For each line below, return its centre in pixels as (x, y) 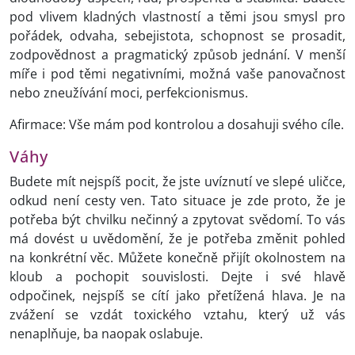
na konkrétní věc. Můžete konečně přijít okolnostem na (177, 258)
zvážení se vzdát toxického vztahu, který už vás (177, 315)
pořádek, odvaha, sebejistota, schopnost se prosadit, (177, 36)
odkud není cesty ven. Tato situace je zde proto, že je (177, 201)
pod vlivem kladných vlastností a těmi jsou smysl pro (177, 17)
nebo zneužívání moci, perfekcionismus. (129, 93)
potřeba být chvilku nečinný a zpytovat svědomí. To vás (177, 220)
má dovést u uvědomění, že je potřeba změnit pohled (177, 239)
